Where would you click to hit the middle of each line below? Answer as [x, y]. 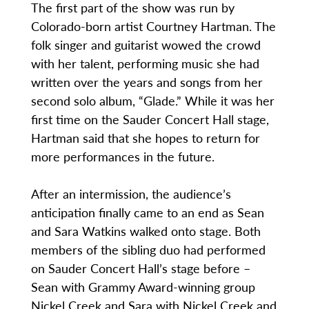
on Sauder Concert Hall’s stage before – [140, 268]
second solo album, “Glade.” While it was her [152, 101]
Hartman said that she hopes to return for [145, 138]
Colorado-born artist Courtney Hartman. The [153, 26]
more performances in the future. [124, 157]
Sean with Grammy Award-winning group [143, 287]
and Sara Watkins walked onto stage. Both [146, 231]
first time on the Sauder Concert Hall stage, [150, 119]
